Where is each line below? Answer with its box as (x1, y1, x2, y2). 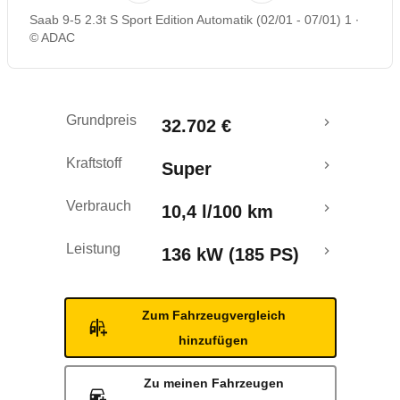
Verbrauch (66, 198, 131, 213)
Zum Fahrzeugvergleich (141, 308, 286, 322)
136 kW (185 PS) (162, 245, 299, 264)
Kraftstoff (66, 155, 121, 171)
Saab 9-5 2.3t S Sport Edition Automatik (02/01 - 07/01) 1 (29, 12, 352, 27)
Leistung (66, 241, 121, 256)
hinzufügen (179, 333, 248, 347)
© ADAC (29, 30, 75, 45)
